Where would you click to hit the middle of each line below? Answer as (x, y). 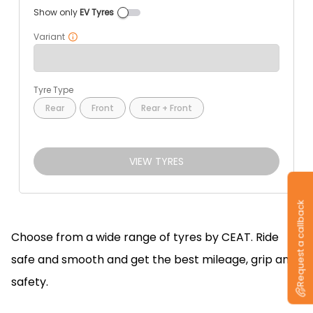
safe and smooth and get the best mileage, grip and (154, 260)
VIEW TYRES (156, 161)
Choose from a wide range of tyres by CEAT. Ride (145, 237)
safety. (30, 282)
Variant (49, 37)
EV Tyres (96, 12)
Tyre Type (53, 90)
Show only (56, 12)
